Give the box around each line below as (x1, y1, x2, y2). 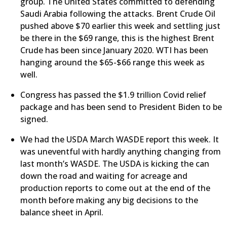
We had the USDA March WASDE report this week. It (20, 134, 219, 145)
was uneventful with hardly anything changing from (20, 146, 221, 157)
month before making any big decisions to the (20, 195, 198, 206)
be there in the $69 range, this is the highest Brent (20, 32, 214, 44)
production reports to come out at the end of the (20, 182, 210, 194)
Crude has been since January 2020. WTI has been (20, 45, 208, 56)
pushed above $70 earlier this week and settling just (20, 20, 220, 31)
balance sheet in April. (20, 207, 103, 218)
